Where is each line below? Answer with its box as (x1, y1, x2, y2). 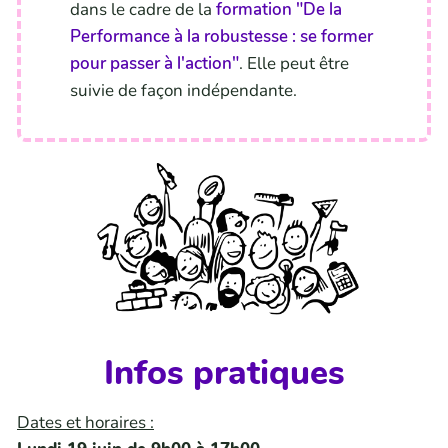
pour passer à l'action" (70, 52, 239, 76)
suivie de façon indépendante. (70, 79, 297, 103)
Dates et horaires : (17, 411, 154, 435)
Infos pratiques (103, 350, 345, 397)
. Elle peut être (239, 52, 349, 76)
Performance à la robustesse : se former (70, 25, 373, 49)
